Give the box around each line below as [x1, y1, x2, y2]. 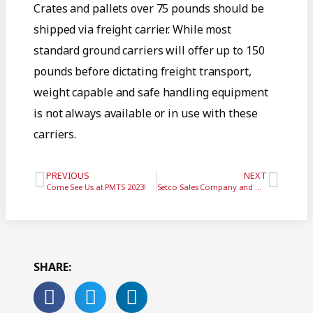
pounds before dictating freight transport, [34, 63, 252, 79]
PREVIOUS [45, 168, 90, 182]
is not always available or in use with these [34, 105, 258, 121]
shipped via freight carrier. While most [34, 21, 232, 37]
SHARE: [34, 259, 71, 275]
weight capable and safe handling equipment [34, 84, 268, 100]
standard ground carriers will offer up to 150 [34, 42, 265, 58]
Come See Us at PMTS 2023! [45, 181, 146, 192]
